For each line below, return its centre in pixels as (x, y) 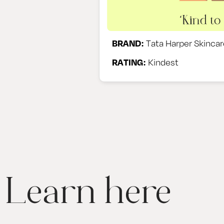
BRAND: (128, 43)
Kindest (162, 62)
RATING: (129, 62)
